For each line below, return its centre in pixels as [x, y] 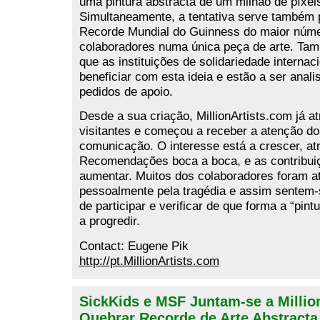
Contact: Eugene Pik [134, 246]
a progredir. [109, 221]
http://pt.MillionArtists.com [149, 261]
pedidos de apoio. [126, 91]
